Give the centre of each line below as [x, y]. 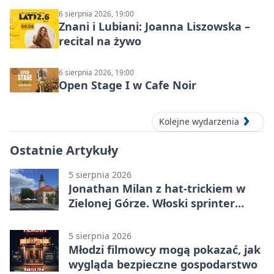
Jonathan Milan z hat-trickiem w [157, 189]
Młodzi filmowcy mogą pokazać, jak [165, 250]
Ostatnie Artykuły [64, 150]
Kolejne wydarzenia [199, 122]
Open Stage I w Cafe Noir [128, 85]
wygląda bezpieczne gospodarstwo [163, 265]
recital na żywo [100, 41]
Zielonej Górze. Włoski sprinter [152, 203]
